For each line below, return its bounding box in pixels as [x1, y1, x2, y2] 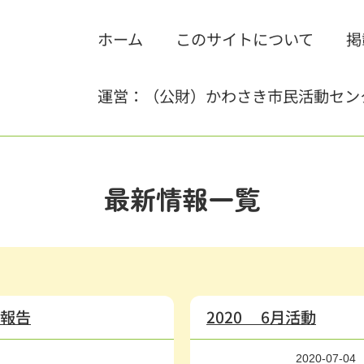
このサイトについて [175, 28, 314, 51]
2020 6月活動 [206, 305, 316, 328]
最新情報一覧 [104, 180, 260, 218]
